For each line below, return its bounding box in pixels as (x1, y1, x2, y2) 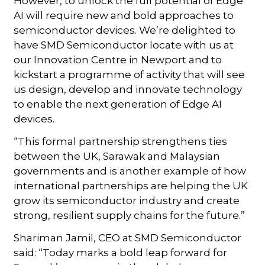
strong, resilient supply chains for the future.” (14, 209, 245, 221)
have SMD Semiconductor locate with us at (14, 38, 234, 51)
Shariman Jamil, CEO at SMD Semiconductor (14, 231, 242, 244)
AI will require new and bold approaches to (14, 9, 234, 21)
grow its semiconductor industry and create (14, 194, 240, 206)
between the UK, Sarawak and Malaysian (14, 150, 221, 162)
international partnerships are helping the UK (14, 179, 248, 192)
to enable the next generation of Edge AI (14, 98, 222, 110)
